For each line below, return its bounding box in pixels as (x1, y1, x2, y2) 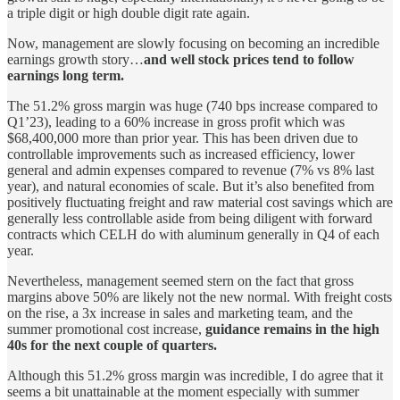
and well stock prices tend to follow (144, 51, 354, 67)
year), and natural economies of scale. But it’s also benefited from (7, 178, 374, 194)
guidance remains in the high (205, 321, 379, 337)
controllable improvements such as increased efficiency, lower (7, 146, 354, 162)
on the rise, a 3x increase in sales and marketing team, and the (7, 304, 353, 321)
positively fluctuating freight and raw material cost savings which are (7, 194, 393, 210)
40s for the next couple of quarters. (7, 337, 217, 353)
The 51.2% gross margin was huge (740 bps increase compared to (7, 97, 378, 113)
